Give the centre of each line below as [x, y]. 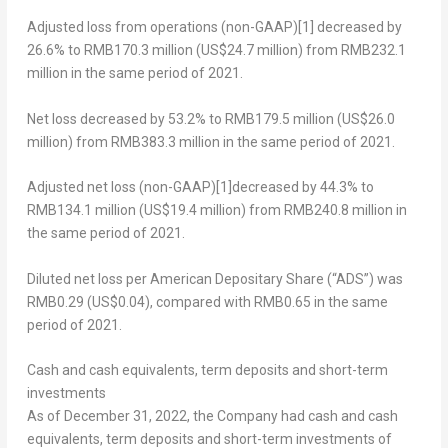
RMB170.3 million [138, 50]
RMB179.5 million [279, 118]
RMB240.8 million [338, 210]
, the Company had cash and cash [292, 416]
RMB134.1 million [81, 210]
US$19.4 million [192, 210]
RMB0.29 [55, 301]
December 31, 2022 [125, 416]
